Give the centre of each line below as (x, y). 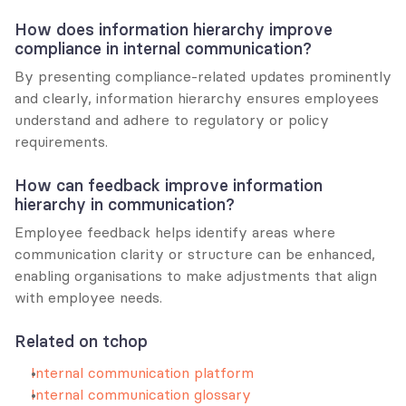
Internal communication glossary (141, 394)
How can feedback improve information (169, 185)
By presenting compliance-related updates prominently (203, 76)
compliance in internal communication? (163, 48)
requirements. (61, 141)
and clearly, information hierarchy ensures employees (197, 97)
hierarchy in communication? (125, 204)
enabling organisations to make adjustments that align (196, 275)
